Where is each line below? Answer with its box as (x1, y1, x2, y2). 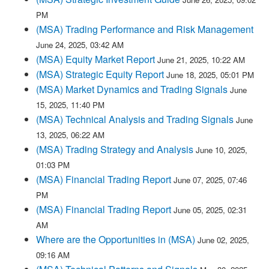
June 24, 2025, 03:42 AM (36, 39, 124, 50)
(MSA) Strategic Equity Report (36, 67, 164, 81)
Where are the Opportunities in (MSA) (36, 232, 195, 246)
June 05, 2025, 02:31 (174, 204, 247, 216)
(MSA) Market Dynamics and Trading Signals (36, 82, 228, 96)
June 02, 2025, (198, 234, 249, 246)
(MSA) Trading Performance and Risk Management (36, 22, 253, 36)
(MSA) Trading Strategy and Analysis (36, 142, 193, 156)
